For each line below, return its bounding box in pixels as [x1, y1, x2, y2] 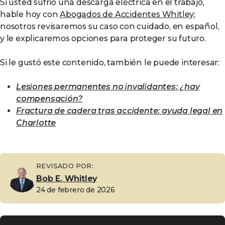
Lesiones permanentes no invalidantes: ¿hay [16, 82, 200, 91]
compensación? [16, 94, 83, 103]
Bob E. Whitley [36, 174, 97, 183]
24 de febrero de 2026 [36, 185, 115, 194]
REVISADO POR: [36, 162, 94, 170]
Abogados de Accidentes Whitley [60, 10, 194, 19]
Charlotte [16, 118, 56, 128]
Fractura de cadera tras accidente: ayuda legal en [16, 106, 223, 116]
